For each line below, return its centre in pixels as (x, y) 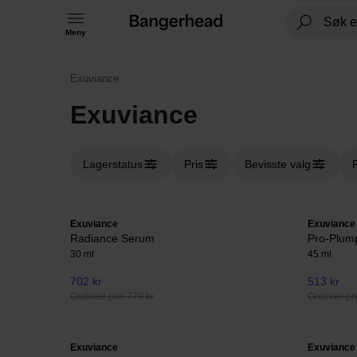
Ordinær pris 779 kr (112, 297)
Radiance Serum (112, 238)
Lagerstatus (113, 164)
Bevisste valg (278, 164)
